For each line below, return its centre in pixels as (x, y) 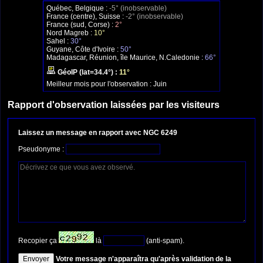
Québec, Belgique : (78, 9)
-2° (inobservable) (154, 17)
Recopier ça (38, 240)
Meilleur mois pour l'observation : (100, 84)
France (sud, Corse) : (81, 25)
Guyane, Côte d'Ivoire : (83, 50)
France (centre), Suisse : (86, 17)
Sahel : (58, 41)
